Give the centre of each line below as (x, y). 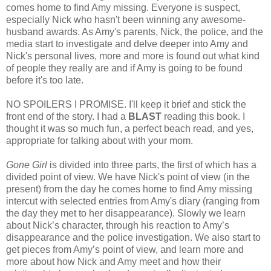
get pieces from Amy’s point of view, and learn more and (125, 250)
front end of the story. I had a (67, 117)
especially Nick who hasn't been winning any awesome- (126, 20)
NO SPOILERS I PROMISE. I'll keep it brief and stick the (126, 105)
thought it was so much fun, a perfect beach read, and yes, (130, 129)
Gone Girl (28, 165)
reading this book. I (204, 117)
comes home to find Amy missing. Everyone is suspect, (123, 8)
